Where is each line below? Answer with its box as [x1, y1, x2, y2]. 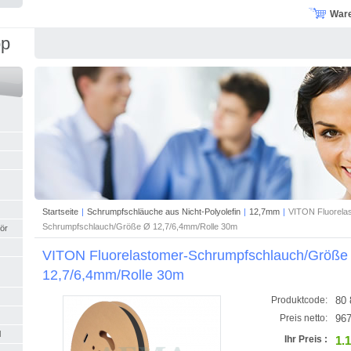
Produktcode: [271, 295, 327, 305]
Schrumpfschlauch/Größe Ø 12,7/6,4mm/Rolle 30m [42, 221, 237, 231]
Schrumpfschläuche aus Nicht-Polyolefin [87, 206, 241, 216]
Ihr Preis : [284, 334, 327, 344]
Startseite [42, 206, 78, 216]
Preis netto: [280, 313, 327, 323]
